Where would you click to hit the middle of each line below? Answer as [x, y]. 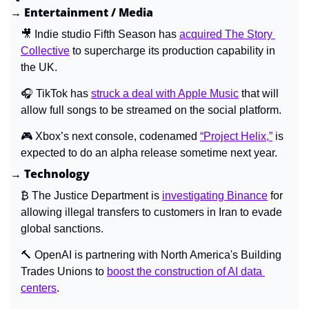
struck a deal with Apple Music [165, 93]
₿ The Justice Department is [91, 195]
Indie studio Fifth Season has [106, 34]
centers [39, 288]
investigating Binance [215, 195]
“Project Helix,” [236, 136]
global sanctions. [62, 228]
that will [259, 93]
